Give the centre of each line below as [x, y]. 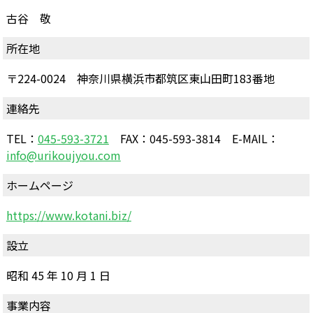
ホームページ [39, 185]
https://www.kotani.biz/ [68, 215]
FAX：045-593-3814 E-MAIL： [194, 138]
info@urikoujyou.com [63, 155]
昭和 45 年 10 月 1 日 [58, 275]
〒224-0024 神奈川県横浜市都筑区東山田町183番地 [140, 78]
